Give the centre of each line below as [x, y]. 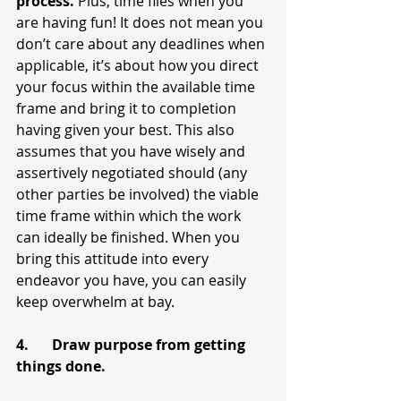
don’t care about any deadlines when [142, 44]
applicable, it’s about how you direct [139, 66]
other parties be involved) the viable [139, 195]
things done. [61, 367]
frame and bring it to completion [128, 109]
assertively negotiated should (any [133, 173]
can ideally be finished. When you [130, 238]
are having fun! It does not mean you [141, 23]
